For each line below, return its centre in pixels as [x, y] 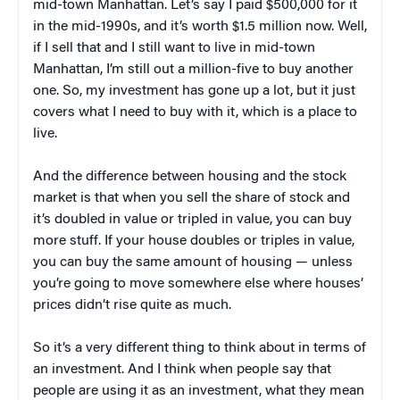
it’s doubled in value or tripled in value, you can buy [192, 219]
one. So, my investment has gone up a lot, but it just [194, 91]
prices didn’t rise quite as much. [132, 305]
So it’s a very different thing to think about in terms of [200, 348]
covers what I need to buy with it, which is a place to [195, 112]
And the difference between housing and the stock [190, 176]
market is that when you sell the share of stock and [192, 198]
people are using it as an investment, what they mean [199, 391]
